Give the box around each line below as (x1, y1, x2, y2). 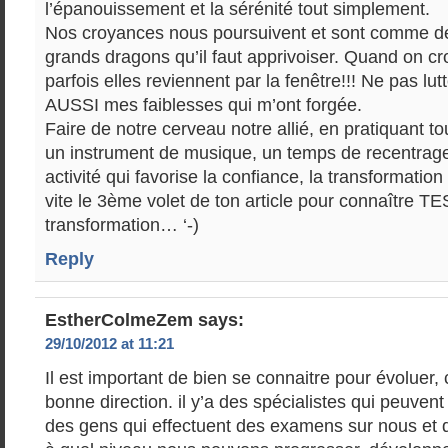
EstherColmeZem (45, 310, 193, 330)
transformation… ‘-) (45, 215, 199, 235)
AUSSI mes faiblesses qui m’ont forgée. (45, 95, 362, 115)
